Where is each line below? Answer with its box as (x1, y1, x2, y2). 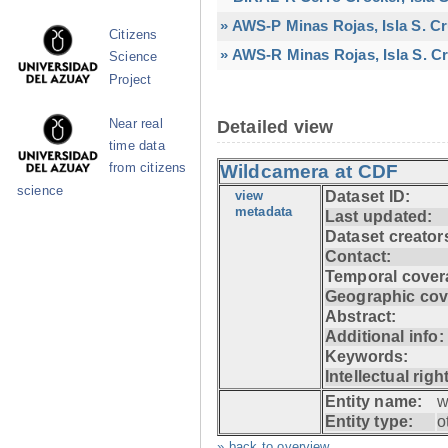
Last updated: (325, 207, 433, 225)
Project (109, 72, 152, 87)
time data (109, 138, 165, 153)
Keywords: (325, 347, 409, 365)
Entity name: (325, 392, 423, 410)
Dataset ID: (325, 187, 410, 205)
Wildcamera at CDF (220, 160, 399, 182)
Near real (109, 116, 163, 131)
